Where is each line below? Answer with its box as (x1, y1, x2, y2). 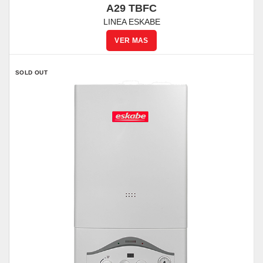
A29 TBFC (106, 2, 157, 14)
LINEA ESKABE (103, 17, 160, 26)
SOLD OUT (15, 69, 48, 76)
